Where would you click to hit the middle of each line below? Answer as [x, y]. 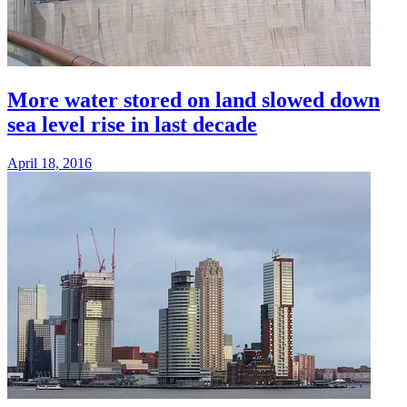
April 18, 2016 [50, 163]
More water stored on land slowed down [194, 99]
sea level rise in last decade [132, 124]
